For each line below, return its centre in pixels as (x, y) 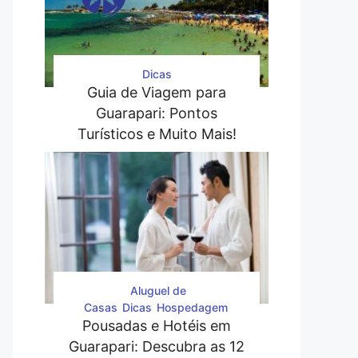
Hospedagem (192, 307)
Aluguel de (158, 290)
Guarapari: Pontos (157, 113)
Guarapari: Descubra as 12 (157, 346)
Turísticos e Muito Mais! (157, 134)
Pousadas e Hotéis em (157, 325)
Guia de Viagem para (157, 92)
